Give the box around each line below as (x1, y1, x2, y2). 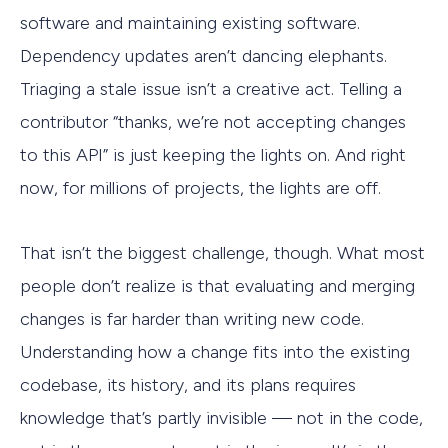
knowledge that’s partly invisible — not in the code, (20, 406, 423, 429)
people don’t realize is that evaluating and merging (20, 274, 415, 297)
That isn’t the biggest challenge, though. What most (20, 241, 425, 264)
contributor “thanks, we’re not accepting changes (20, 111, 406, 134)
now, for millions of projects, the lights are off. (20, 177, 381, 200)
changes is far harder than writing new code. (20, 307, 364, 330)
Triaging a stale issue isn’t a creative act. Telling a (20, 78, 402, 101)
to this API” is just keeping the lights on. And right (20, 144, 406, 167)
